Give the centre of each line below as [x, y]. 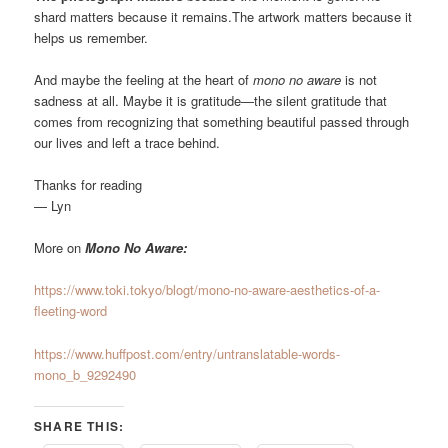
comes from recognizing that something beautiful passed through [222, 121]
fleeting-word [71, 311]
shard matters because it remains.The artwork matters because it [223, 16]
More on [60, 248]
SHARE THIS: [79, 425]
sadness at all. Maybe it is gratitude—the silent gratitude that [211, 100]
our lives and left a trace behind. [127, 142]
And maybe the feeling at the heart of [144, 79]
